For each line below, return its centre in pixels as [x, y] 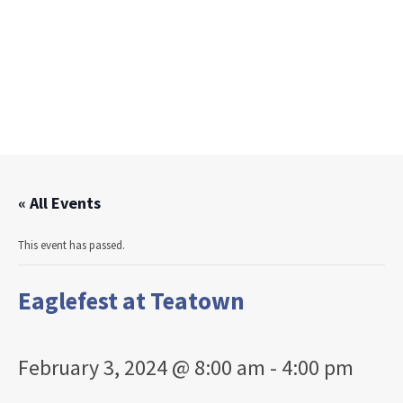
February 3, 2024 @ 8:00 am [142, 367]
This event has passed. [72, 245]
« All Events [59, 203]
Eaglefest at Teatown [131, 300]
